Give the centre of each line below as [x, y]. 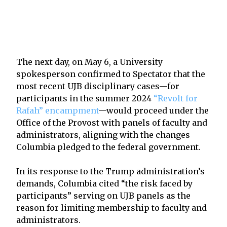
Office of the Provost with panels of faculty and [112, 122]
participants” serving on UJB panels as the [103, 195]
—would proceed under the [154, 110]
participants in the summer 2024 [85, 98]
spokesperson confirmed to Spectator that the [111, 74]
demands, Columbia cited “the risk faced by [104, 183]
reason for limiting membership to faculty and [111, 207]
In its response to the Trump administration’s [110, 171]
